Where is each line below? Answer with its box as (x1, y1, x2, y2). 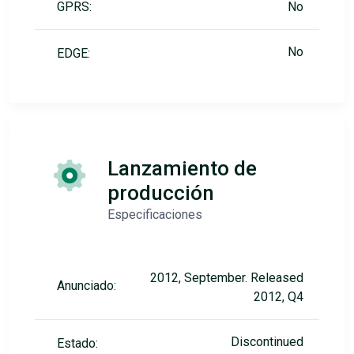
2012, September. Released (150, 270, 303, 286)
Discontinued (231, 334, 303, 350)
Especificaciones (107, 207, 202, 223)
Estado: (57, 336, 98, 352)
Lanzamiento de (107, 156, 257, 181)
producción (107, 181, 214, 205)
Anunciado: (57, 278, 116, 294)
